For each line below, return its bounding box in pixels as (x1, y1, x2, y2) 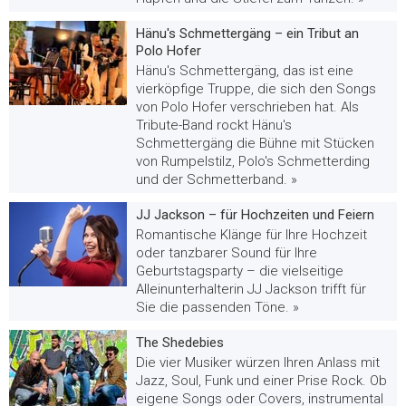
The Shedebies (136, 333, 224, 351)
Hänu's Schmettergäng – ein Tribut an (136, 24, 359, 42)
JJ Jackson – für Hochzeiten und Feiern (136, 206, 374, 223)
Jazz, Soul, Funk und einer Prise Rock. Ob (136, 372, 387, 389)
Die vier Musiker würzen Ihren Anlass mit (136, 353, 380, 371)
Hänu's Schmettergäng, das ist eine (136, 62, 353, 79)
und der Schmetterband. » (136, 170, 297, 188)
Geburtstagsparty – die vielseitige (136, 262, 343, 279)
